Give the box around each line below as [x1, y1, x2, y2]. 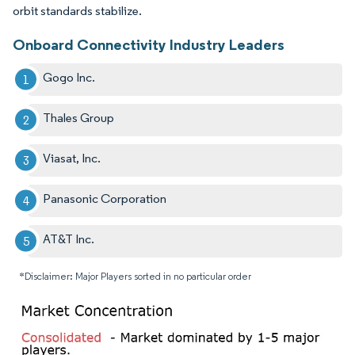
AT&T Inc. [43, 231, 95, 246]
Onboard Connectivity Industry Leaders [13, 34, 284, 54]
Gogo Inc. [43, 69, 96, 85]
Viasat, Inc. [43, 150, 101, 166]
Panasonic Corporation [43, 190, 167, 206]
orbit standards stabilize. [13, 2, 142, 18]
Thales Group [43, 109, 115, 125]
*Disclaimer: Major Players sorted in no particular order [19, 269, 251, 282]
